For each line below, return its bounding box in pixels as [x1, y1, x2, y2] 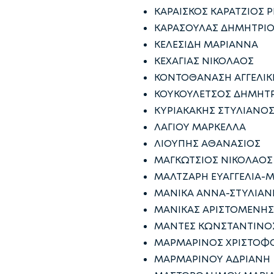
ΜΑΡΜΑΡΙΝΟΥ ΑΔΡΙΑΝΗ [154, 253, 270, 265]
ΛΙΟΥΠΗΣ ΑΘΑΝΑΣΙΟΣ [154, 137, 261, 150]
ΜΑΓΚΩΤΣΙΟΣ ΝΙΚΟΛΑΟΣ [154, 154, 273, 166]
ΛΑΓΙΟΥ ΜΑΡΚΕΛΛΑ [154, 120, 246, 133]
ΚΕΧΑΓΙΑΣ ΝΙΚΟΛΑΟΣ [154, 54, 254, 67]
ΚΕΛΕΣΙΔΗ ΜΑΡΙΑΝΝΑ [154, 38, 258, 51]
